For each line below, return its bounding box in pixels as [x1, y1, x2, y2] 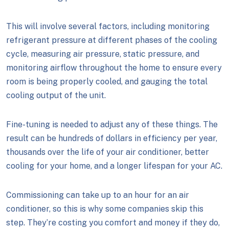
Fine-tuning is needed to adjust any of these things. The [6, 120, 218, 129]
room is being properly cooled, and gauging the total [6, 77, 208, 86]
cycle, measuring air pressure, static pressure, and [6, 49, 199, 59]
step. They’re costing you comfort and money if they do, [6, 218, 220, 227]
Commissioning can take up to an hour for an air [6, 190, 189, 200]
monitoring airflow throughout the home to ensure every [6, 63, 222, 73]
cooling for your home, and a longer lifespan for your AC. [6, 161, 222, 171]
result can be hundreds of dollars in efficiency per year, [6, 133, 217, 143]
